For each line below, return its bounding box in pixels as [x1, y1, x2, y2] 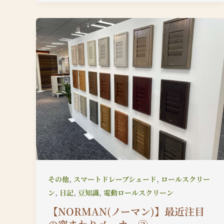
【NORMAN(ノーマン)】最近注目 [48, 204, 204, 219]
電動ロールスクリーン [103, 187, 173, 197]
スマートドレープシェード [73, 173, 156, 184]
